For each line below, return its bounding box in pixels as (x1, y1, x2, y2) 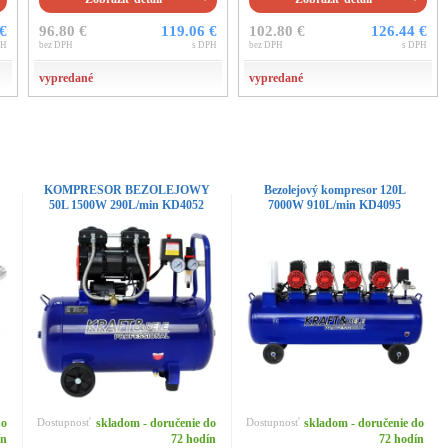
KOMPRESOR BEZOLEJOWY (43, 183, 210, 197)
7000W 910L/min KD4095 (268, 198, 402, 212)
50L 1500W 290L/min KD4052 (49, 198, 205, 212)
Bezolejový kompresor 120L (263, 183, 406, 197)
